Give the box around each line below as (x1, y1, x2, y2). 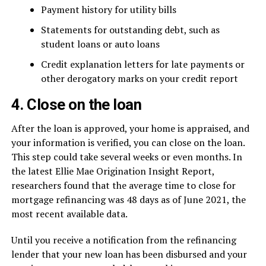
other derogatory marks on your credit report (40, 72, 238, 85)
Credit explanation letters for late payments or (40, 58, 245, 71)
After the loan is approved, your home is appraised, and (11, 122, 249, 135)
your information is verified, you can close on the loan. (11, 136, 245, 149)
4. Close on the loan (11, 96, 142, 113)
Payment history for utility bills (40, 3, 176, 16)
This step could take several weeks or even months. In (11, 150, 242, 163)
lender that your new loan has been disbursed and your (11, 248, 247, 261)
